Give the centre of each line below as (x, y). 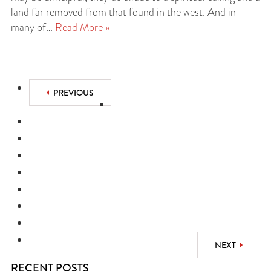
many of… (33, 27)
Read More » (82, 27)
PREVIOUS (73, 93)
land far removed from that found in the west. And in (123, 12)
